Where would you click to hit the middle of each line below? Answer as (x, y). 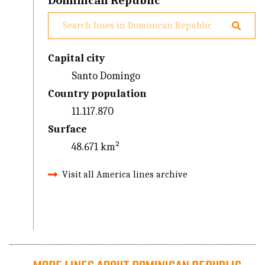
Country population (97, 93)
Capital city (77, 58)
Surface (68, 129)
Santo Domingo (106, 76)
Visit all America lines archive (125, 174)
